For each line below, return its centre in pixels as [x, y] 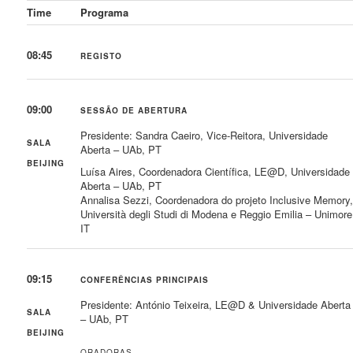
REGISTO [102, 56]
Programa [105, 12]
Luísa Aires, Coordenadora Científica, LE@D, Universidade [216, 171]
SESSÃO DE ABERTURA [134, 110]
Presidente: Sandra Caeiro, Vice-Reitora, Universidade [204, 135]
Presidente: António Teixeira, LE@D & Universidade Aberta [216, 304]
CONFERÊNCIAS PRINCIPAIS [145, 279]
